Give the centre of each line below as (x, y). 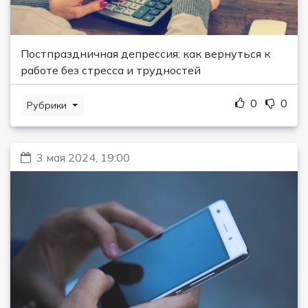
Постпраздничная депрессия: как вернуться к (145, 54)
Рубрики (48, 106)
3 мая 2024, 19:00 (83, 158)
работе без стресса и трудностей (111, 70)
